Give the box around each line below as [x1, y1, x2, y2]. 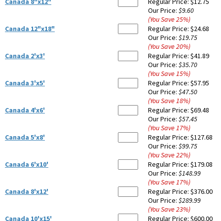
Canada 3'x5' [5, 78, 45, 88]
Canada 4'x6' [5, 106, 45, 115]
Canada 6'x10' [5, 160, 48, 169]
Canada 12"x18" [5, 24, 55, 34]
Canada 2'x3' [5, 51, 45, 61]
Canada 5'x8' [5, 133, 45, 142]
